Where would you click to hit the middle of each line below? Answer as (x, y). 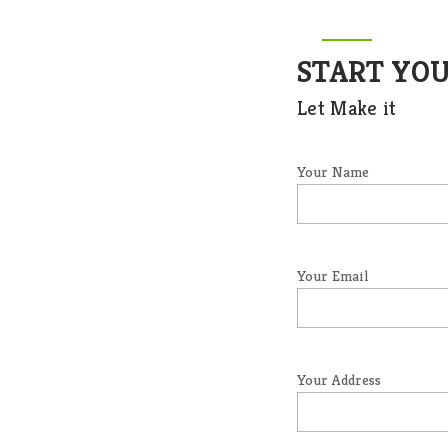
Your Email (332, 276)
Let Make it (347, 109)
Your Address (339, 380)
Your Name (333, 172)
